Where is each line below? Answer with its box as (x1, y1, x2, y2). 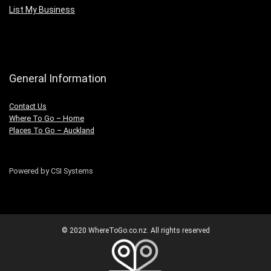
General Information (9, 72, 106, 85)
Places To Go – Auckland (9, 126, 94, 135)
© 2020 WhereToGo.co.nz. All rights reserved (61, 226, 210, 235)
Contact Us (9, 102, 47, 111)
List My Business (9, 5, 75, 15)
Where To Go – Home (9, 114, 84, 123)
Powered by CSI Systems (9, 166, 93, 176)
